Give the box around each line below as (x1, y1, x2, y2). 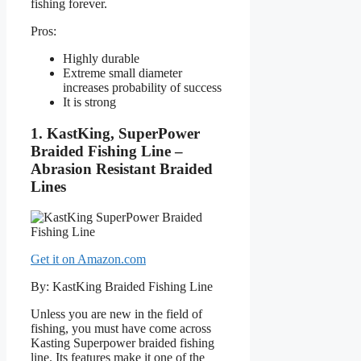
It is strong (63, 94, 116, 109)
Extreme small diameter (63, 65, 182, 80)
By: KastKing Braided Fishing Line (31, 280, 213, 294)
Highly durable (63, 51, 139, 65)
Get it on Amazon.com (31, 252, 146, 267)
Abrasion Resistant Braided (31, 160, 213, 177)
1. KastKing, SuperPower (31, 124, 200, 142)
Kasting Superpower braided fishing (31, 336, 214, 351)
